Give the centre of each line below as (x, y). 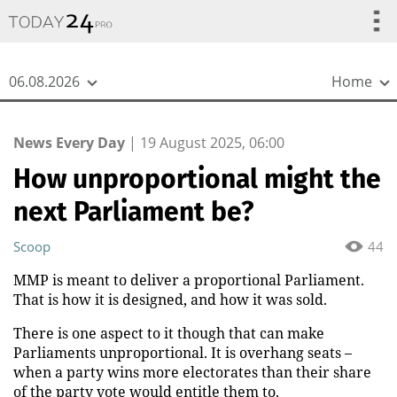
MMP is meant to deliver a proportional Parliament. (189, 280)
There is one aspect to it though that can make (169, 333)
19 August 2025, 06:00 (212, 143)
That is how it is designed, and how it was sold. (170, 300)
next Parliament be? (133, 212)
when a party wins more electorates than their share (192, 372)
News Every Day (69, 143)
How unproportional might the (197, 179)
